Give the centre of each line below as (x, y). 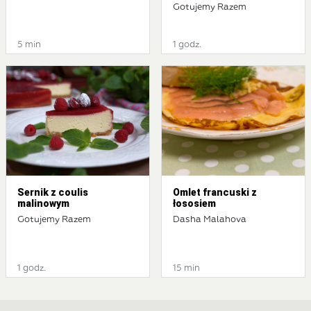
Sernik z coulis (53, 193)
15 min (186, 269)
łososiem (194, 204)
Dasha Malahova (210, 220)
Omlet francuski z (215, 193)
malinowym (43, 204)
